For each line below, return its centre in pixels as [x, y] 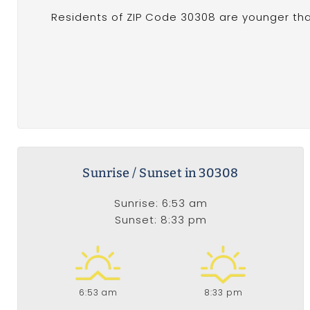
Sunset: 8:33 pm [161, 220]
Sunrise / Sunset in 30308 [161, 173]
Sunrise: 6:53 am [161, 203]
